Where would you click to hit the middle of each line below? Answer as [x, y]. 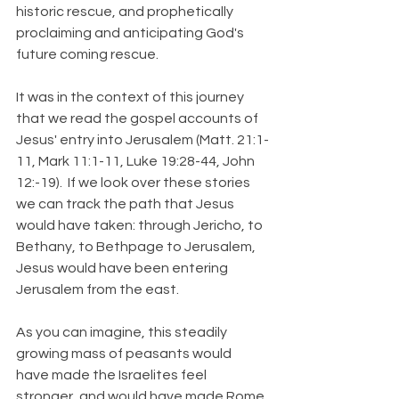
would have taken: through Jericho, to [141, 225]
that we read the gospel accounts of [138, 118]
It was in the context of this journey [131, 97]
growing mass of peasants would [125, 354]
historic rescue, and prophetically [126, 12]
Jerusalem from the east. [98, 289]
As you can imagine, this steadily [123, 332]
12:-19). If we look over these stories [134, 183]
